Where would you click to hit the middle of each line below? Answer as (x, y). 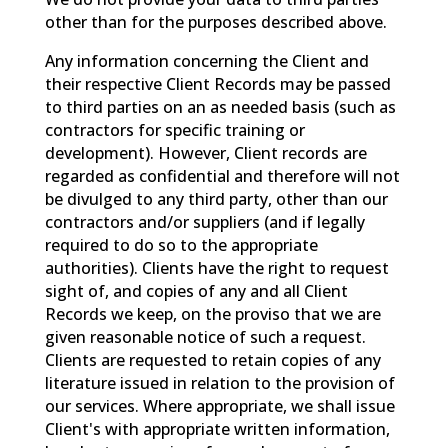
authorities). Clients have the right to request (216, 268)
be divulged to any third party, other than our (216, 199)
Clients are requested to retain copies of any (212, 360)
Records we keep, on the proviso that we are (212, 314)
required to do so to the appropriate (181, 245)
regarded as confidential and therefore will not (222, 176)
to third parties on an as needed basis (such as (220, 107)
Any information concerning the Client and (206, 61)
